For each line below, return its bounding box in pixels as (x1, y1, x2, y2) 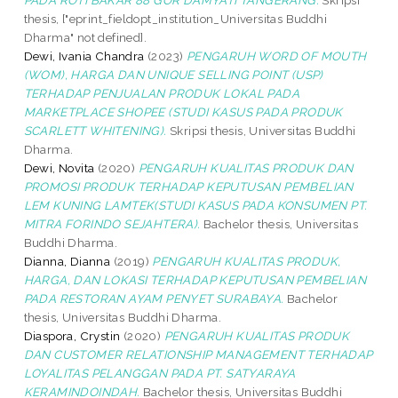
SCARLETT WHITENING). (23, 123, 167, 138)
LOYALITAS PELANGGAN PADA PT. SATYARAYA (23, 365, 296, 380)
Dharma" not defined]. (23, 29, 147, 44)
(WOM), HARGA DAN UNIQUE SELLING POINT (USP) (23, 67, 323, 82)
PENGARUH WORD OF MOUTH (186, 48, 367, 63)
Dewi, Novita (23, 160, 95, 175)
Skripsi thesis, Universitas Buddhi (166, 123, 356, 138)
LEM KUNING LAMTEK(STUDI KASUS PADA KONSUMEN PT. (23, 197, 368, 212)
